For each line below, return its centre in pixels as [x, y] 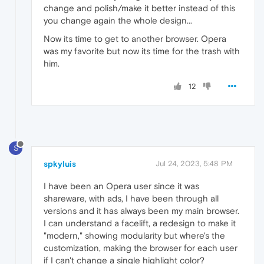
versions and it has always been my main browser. [141, 210]
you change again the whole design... [118, 21]
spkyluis [60, 164]
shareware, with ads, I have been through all [131, 198]
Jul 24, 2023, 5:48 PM [194, 163]
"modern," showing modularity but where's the [134, 235]
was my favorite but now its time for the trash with [142, 51]
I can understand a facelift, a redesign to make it [140, 223]
